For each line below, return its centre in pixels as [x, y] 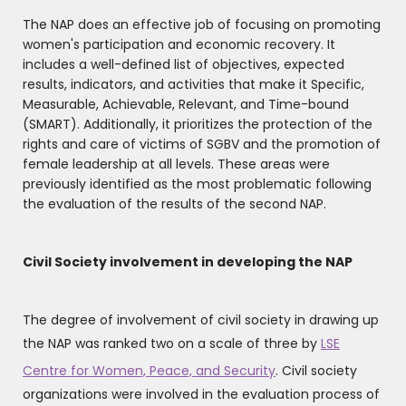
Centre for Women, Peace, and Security [149, 371]
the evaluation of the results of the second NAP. [174, 204]
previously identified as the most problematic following [197, 184]
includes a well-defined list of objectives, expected [184, 65]
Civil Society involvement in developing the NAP [188, 262]
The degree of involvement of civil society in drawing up [201, 320]
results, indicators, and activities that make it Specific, [193, 85]
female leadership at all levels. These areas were [176, 164]
